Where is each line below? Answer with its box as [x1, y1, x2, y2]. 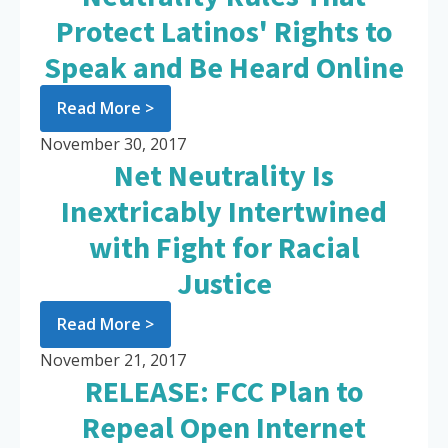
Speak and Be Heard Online [44, 48, 404, 87]
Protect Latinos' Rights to [55, 12, 393, 51]
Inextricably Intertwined [61, 192, 387, 231]
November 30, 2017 [40, 133, 186, 156]
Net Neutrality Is [114, 156, 334, 195]
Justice [176, 264, 272, 303]
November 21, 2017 [40, 349, 186, 372]
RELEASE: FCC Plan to [84, 372, 364, 411]
